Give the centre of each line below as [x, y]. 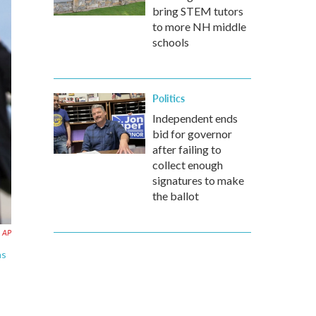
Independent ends [195, 118]
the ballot [176, 196]
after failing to [187, 149]
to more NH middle [199, 26]
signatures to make [198, 180]
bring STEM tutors [198, 11]
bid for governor [192, 134]
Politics [169, 98]
